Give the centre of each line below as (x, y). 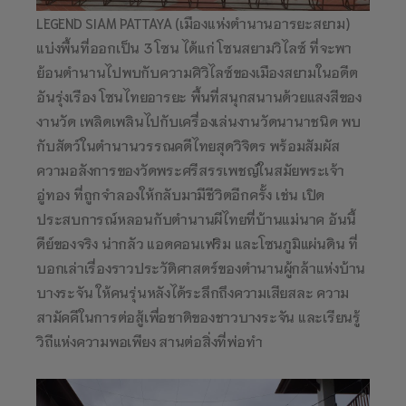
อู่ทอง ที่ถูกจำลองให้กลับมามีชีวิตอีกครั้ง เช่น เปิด (180, 194)
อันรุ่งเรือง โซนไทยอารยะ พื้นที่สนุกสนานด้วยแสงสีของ (199, 96)
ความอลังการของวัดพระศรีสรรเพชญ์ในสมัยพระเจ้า (190, 169)
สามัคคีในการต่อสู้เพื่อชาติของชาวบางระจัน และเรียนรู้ (198, 316)
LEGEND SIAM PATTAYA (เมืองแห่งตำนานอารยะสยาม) (193, 23)
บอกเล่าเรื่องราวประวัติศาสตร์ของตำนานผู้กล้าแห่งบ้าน (201, 267)
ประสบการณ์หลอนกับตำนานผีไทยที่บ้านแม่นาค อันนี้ (196, 218)
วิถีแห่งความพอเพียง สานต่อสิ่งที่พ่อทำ (150, 341)
